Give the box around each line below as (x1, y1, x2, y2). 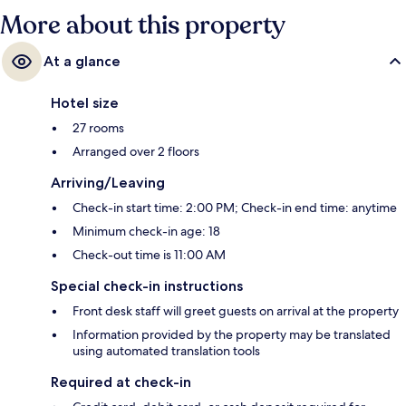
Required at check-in (51, 373, 191, 391)
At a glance (43, 53, 121, 71)
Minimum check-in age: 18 (72, 223, 220, 240)
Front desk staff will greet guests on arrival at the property (72, 303, 399, 320)
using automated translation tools (72, 343, 260, 360)
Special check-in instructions (51, 277, 243, 295)
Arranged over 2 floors (72, 143, 199, 160)
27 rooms (72, 120, 124, 137)
